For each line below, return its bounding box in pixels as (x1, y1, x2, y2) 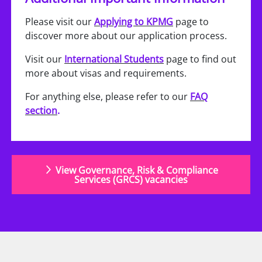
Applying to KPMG (94, 15, 173, 28)
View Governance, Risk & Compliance (56, 164, 218, 177)
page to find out (164, 53, 236, 65)
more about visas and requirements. (25, 67, 187, 80)
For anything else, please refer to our (25, 90, 190, 103)
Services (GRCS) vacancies (74, 173, 188, 186)
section (25, 104, 57, 117)
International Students (64, 53, 164, 65)
